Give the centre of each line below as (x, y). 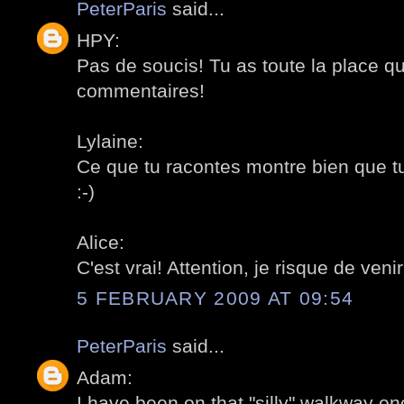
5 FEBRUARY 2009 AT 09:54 (216, 298)
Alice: (101, 242)
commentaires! (141, 90)
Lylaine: (110, 141)
